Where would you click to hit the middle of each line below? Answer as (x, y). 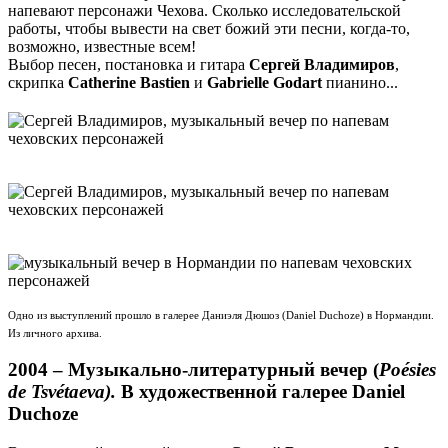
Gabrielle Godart (264, 82)
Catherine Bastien (129, 82)
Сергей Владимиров (322, 64)
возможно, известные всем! (102, 46)
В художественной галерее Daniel (260, 392)
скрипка (38, 82)
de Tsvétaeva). (62, 392)
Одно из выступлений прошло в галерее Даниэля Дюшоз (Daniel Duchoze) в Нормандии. (221, 315)
